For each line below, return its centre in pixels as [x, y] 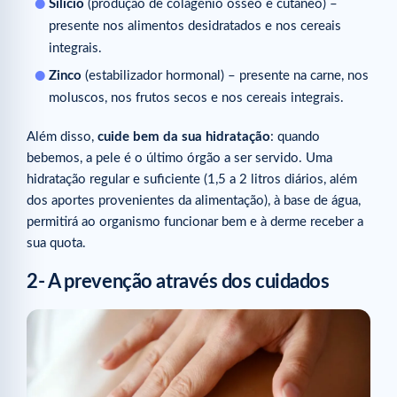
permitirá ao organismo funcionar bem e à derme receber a [195, 222]
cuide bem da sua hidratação [184, 137]
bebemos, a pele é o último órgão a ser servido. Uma [179, 159]
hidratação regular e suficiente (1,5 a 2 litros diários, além [192, 180]
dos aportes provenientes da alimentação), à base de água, [194, 201]
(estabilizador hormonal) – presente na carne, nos [225, 76]
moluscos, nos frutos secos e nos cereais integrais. [196, 98]
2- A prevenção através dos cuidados [178, 282]
